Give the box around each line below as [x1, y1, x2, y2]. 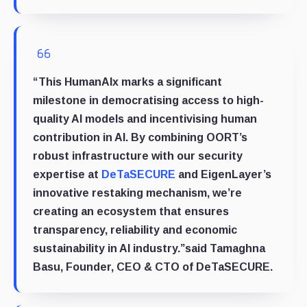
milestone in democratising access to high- [33, 94, 264, 106]
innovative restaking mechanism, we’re [33, 186, 242, 199]
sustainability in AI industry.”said [33, 242, 210, 254]
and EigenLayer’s [175, 168, 271, 180]
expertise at [33, 168, 101, 180]
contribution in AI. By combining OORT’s [33, 131, 247, 143]
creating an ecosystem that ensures [33, 205, 229, 217]
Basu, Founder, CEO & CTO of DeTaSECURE [33, 260, 270, 273]
